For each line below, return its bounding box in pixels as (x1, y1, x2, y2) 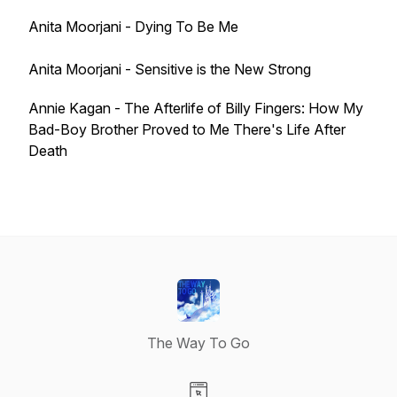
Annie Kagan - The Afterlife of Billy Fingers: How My (28, 99, 363, 117)
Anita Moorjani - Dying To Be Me (28, 18, 238, 35)
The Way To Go (147, 334, 250, 352)
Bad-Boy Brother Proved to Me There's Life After (28, 121, 346, 138)
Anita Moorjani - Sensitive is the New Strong (28, 60, 311, 78)
